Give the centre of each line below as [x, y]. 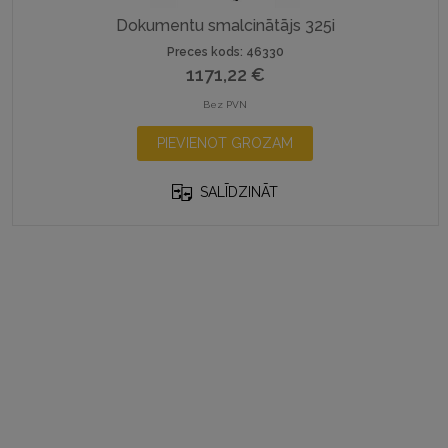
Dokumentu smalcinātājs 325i [225, 25]
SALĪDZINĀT [239, 192]
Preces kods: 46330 [225, 52]
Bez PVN [225, 104]
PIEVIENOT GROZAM [225, 143]
